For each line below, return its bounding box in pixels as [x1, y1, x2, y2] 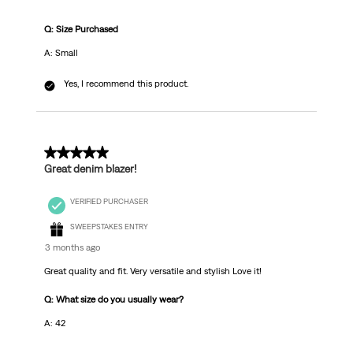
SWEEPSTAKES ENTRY [69, 222, 148, 232]
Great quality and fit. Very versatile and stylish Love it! [43, 266, 262, 277]
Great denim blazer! [43, 162, 136, 176]
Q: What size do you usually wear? [43, 294, 184, 306]
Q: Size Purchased [43, 24, 118, 35]
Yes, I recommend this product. [63, 78, 188, 90]
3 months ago [44, 242, 100, 254]
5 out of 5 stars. [43, 146, 130, 161]
